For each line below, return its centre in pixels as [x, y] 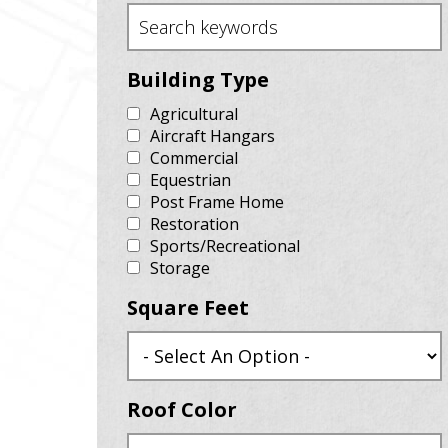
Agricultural [194, 114]
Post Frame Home [217, 202]
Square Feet [188, 307]
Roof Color [182, 409]
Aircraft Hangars [212, 136]
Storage [180, 268]
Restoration [194, 224]
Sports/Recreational [225, 246]
